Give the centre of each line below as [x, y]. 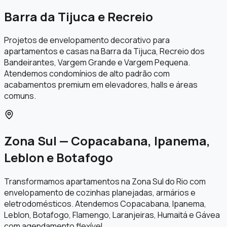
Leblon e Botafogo [59, 158]
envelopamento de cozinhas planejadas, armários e [100, 193]
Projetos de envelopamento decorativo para [87, 40]
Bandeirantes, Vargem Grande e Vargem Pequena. [97, 63]
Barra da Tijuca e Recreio [79, 16]
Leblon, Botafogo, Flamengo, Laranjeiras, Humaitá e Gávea [112, 215]
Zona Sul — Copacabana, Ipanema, [107, 141]
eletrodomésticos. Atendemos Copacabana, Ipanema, [105, 204]
